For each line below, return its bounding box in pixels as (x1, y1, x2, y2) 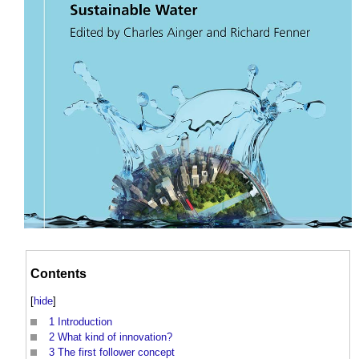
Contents (30, 266, 87, 280)
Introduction (58, 315, 112, 328)
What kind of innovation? (58, 330, 172, 343)
